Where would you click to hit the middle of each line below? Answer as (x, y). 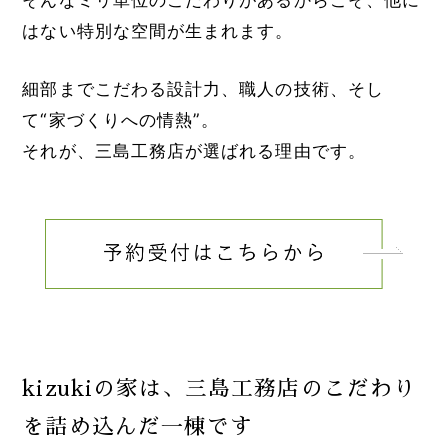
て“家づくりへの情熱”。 (121, 119)
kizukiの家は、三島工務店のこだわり (219, 388)
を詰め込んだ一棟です (138, 426)
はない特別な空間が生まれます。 (158, 30)
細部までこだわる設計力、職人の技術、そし (203, 88)
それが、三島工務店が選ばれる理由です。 (194, 150)
